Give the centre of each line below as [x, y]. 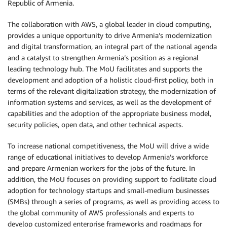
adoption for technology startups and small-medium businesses [108, 190]
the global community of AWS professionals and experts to [101, 213]
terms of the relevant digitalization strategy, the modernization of [112, 91]
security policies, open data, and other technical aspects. [95, 124]
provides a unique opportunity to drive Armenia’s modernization [110, 35]
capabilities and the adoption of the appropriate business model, [109, 113]
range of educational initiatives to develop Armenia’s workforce [108, 157]
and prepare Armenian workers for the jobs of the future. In [101, 168]
